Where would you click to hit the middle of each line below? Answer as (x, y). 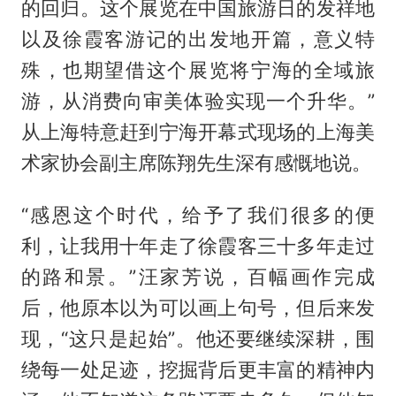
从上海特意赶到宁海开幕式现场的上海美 (198, 131)
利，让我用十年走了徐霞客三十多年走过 (198, 245)
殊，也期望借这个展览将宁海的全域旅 (198, 69)
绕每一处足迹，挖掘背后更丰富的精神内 (198, 369)
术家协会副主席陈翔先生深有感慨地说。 (196, 162)
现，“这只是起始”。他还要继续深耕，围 (198, 338)
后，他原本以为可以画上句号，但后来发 (198, 307)
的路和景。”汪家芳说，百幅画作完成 (198, 276)
